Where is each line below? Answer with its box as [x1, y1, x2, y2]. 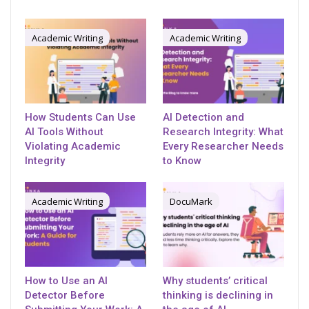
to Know [163, 154, 201, 168]
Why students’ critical [163, 275, 268, 288]
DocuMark [170, 195, 212, 208]
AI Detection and [163, 111, 244, 124]
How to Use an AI [25, 275, 108, 288]
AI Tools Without [25, 126, 103, 139]
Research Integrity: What [163, 126, 283, 139]
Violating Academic [25, 140, 121, 153]
